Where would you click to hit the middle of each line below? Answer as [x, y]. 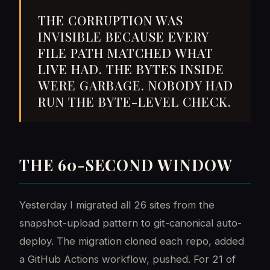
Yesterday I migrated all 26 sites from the [117, 205]
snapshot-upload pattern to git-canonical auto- [130, 223]
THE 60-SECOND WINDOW [126, 165]
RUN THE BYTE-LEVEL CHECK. [135, 102]
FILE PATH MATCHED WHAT [126, 53]
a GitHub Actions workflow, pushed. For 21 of [127, 259]
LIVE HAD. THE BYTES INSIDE [131, 69]
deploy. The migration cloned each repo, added [132, 241]
